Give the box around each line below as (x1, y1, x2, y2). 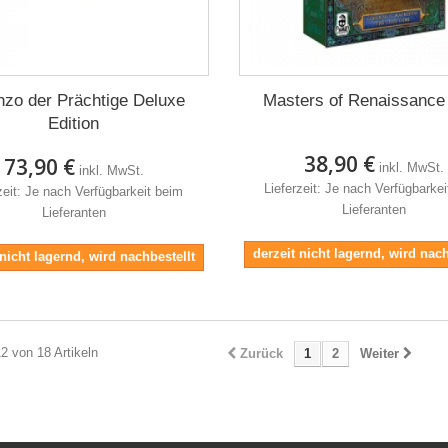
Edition (48, 113, 100, 133)
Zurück (240, 345, 283, 361)
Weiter (360, 345, 399, 361)
